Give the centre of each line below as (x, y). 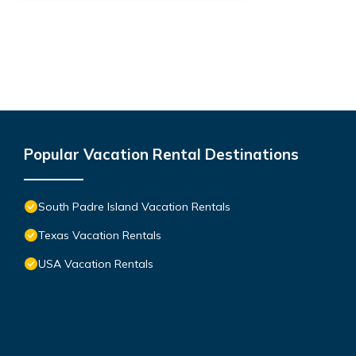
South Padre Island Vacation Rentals (134, 206)
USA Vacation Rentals (96, 263)
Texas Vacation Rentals (100, 235)
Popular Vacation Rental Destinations (161, 154)
